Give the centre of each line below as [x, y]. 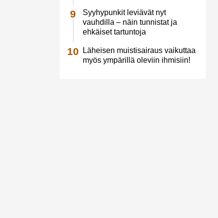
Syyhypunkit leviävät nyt [124, 13]
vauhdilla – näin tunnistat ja [130, 22]
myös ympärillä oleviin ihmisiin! [136, 60]
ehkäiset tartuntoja [114, 32]
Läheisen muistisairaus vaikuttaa [139, 50]
